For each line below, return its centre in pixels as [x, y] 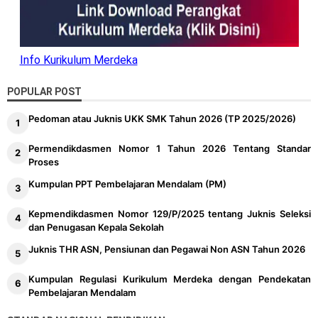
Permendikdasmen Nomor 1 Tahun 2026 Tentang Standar [170, 149]
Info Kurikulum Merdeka [78, 60]
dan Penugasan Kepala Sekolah [96, 227]
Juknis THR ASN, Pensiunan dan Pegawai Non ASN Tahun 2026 [167, 250]
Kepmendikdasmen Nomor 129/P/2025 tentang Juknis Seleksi [170, 214]
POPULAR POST [44, 92]
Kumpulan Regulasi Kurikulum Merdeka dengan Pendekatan [170, 279]
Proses [44, 162]
